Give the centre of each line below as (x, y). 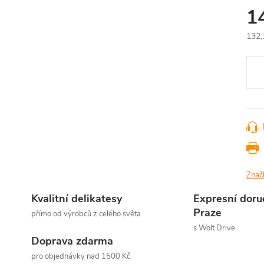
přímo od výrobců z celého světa (86, 214)
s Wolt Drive (214, 228)
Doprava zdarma (72, 241)
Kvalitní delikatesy (77, 199)
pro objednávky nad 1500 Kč (81, 256)
